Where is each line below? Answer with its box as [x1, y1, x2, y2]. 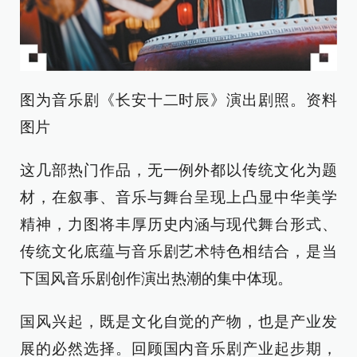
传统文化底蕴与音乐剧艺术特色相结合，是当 [20, 243, 337, 261]
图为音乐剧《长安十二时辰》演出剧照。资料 [20, 92, 337, 109]
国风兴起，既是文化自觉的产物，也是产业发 [20, 313, 337, 331]
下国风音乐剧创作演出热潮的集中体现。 [20, 270, 292, 288]
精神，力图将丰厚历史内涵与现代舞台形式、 [20, 216, 337, 233]
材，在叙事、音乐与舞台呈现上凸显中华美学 [20, 189, 337, 206]
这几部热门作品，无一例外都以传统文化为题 [20, 162, 337, 179]
